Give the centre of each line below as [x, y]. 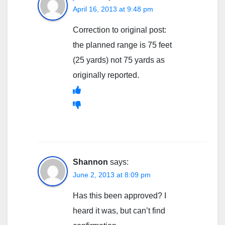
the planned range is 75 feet [122, 45]
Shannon [90, 162]
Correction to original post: [120, 30]
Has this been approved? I [120, 195]
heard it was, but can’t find [119, 210]
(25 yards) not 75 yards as [119, 60]
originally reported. [106, 75]
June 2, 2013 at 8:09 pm [112, 175]
